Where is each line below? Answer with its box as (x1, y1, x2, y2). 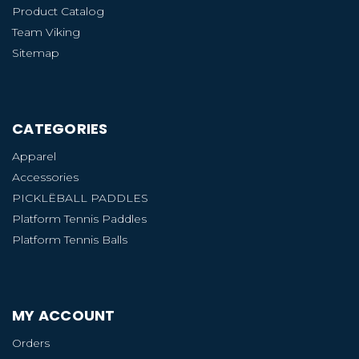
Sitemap (12, 45, 59, 60)
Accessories (12, 169, 79, 184)
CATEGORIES (12, 118, 108, 139)
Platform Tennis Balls (12, 232, 127, 247)
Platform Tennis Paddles (12, 211, 147, 226)
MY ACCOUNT (12, 305, 115, 325)
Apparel (12, 148, 56, 163)
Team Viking (12, 24, 80, 39)
